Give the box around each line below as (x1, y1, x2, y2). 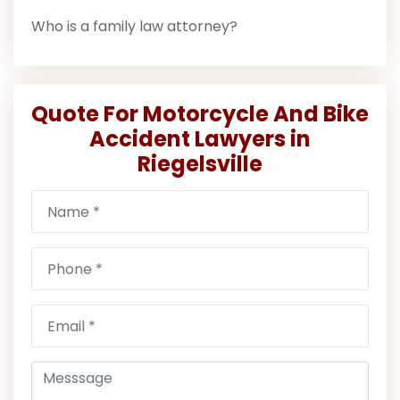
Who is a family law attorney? (31, 16, 237, 37)
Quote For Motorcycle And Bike (31, 99, 369, 129)
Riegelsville (137, 149, 262, 179)
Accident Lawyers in (89, 124, 311, 154)
